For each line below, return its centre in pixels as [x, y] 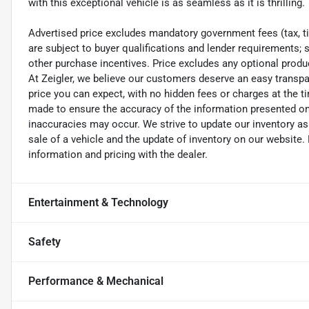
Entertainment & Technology [98, 203]
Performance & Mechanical [96, 281]
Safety [44, 242]
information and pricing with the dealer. [118, 155]
